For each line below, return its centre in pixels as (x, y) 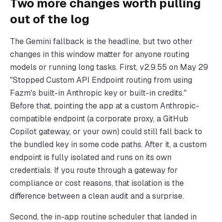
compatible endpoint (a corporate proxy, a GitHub (99, 119)
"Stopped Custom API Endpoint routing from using (101, 80)
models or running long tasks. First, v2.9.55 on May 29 (109, 67)
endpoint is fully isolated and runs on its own (91, 157)
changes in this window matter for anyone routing (100, 54)
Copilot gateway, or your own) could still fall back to (106, 132)
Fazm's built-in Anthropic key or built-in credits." (98, 93)
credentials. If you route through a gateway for (94, 170)
